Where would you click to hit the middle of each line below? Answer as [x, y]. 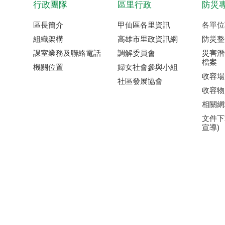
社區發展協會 [140, 81]
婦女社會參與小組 [147, 67]
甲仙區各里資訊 [144, 25]
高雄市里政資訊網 [147, 39]
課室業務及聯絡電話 [67, 53]
